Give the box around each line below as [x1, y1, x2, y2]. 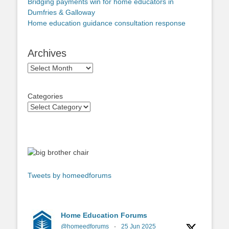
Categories [28, 92, 63, 100]
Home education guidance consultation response [28, 19, 186, 27]
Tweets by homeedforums [28, 171, 111, 179]
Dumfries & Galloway [28, 8, 95, 16]
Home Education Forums [61, 211, 147, 219]
